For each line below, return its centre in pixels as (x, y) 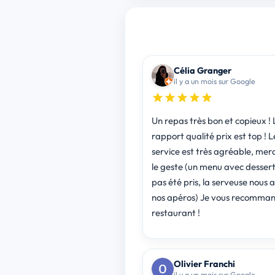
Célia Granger (202, 70)
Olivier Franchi (204, 263)
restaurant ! (176, 212)
